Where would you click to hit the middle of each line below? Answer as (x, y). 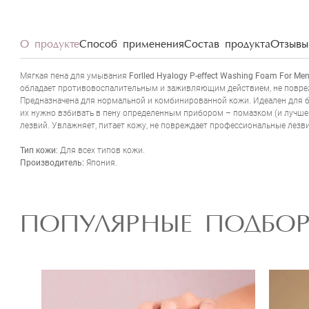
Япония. (101, 162)
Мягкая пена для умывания (73, 76)
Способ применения (132, 44)
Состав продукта (227, 44)
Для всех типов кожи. (101, 150)
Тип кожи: (39, 150)
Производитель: (52, 162)
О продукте (50, 44)
